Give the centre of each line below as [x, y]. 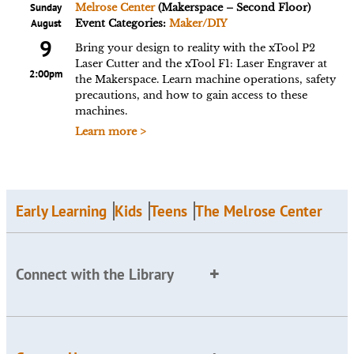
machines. [101, 111]
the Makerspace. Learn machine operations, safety [205, 79]
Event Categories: [122, 23]
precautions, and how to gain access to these [191, 95]
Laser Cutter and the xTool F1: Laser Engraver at [201, 64]
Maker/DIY [198, 23]
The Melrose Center [259, 211]
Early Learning [61, 211]
